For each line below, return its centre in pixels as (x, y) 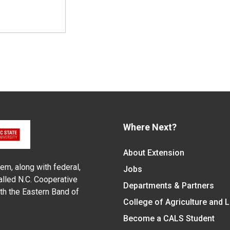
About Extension (154, 153)
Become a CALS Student (169, 218)
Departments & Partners (168, 186)
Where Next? (150, 127)
